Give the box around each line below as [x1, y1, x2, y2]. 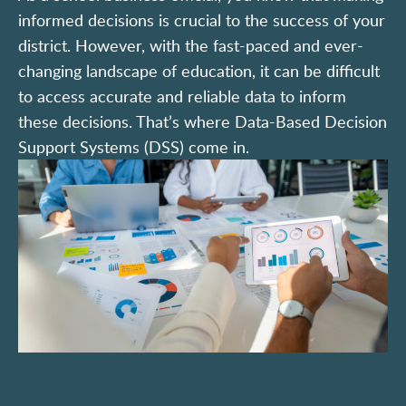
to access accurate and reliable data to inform [18, 84, 346, 107]
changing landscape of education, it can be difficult [18, 59, 380, 82]
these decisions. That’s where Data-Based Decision [18, 110, 387, 132]
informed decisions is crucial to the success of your [18, 8, 385, 31]
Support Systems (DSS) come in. [18, 135, 249, 158]
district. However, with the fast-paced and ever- [18, 34, 363, 56]
